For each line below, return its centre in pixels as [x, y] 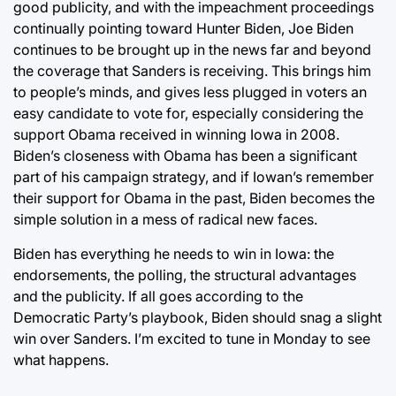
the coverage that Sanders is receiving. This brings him [192, 70]
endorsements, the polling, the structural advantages [185, 274]
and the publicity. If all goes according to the [158, 296]
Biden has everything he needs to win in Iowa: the [174, 253]
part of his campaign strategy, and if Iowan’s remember [194, 176]
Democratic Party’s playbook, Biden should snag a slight [198, 317]
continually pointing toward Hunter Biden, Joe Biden [183, 28]
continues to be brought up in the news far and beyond [192, 49]
